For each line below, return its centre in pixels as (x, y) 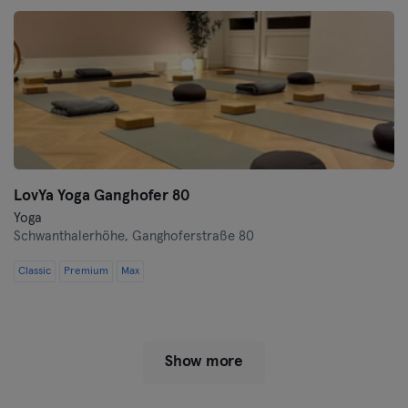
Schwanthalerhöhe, (73, 236)
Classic (35, 271)
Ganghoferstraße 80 (193, 236)
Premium (86, 271)
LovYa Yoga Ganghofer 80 (102, 196)
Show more (204, 362)
